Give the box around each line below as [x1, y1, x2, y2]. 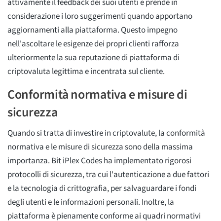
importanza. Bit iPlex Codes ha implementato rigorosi [7, 155, 191, 167]
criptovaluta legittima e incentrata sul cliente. [7, 66, 165, 78]
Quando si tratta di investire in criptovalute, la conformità [7, 127, 205, 140]
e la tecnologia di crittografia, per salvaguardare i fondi [7, 183, 196, 195]
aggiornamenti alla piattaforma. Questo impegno [7, 24, 178, 37]
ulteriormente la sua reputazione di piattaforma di [7, 52, 180, 64]
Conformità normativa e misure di [7, 85, 187, 104]
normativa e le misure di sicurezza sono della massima [7, 141, 193, 153]
